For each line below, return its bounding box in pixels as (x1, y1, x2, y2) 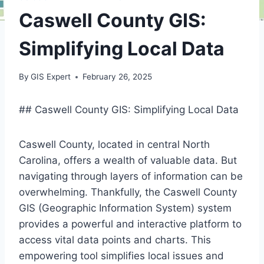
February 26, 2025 (82, 72, 153, 82)
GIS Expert (31, 72, 71, 82)
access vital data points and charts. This (19, 234, 211, 246)
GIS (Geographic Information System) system (19, 202, 232, 214)
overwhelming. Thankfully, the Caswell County (19, 186, 237, 199)
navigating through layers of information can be (19, 170, 243, 183)
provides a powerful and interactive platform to (19, 218, 242, 230)
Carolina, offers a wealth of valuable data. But (19, 154, 237, 167)
